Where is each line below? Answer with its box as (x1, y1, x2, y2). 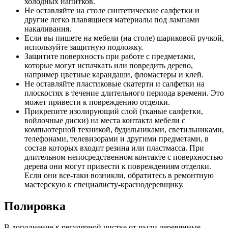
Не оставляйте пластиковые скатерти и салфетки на (24, 79, 205, 88)
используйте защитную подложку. (24, 42, 143, 51)
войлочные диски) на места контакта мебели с (24, 116, 185, 125)
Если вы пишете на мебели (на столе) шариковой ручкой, (24, 33, 224, 42)
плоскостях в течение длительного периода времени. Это (24, 88, 224, 97)
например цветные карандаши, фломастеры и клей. (24, 70, 204, 79)
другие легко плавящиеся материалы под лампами (24, 15, 199, 24)
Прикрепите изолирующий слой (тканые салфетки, (24, 106, 203, 116)
